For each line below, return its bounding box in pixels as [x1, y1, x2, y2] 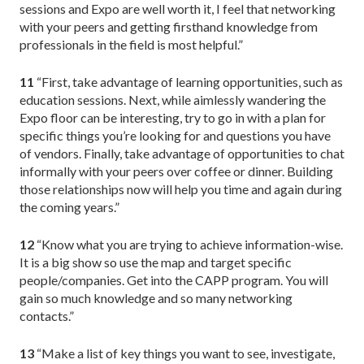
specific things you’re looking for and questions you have [19, 127, 331, 143]
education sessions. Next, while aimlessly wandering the [19, 91, 326, 107]
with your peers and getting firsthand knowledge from [19, 18, 318, 34]
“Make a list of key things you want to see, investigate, [34, 344, 335, 361]
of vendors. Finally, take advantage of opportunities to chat [19, 145, 344, 161]
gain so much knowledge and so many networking [19, 289, 292, 305]
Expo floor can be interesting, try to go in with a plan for [19, 109, 326, 125]
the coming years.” [19, 198, 119, 214]
